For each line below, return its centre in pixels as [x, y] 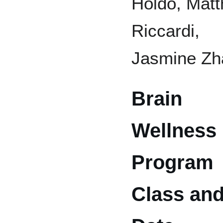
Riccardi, [166, 30]
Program [172, 162]
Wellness [174, 130]
